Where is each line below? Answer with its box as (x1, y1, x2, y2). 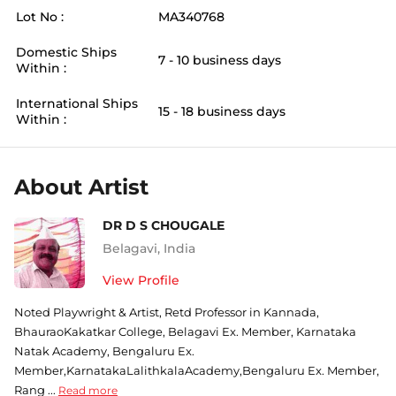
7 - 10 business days (158, 52, 281, 68)
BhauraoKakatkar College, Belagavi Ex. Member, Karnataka (14, 324, 356, 339)
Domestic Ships (16, 44, 117, 60)
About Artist (14, 174, 148, 200)
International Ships (16, 95, 138, 111)
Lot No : (16, 9, 64, 25)
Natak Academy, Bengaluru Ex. (14, 344, 194, 358)
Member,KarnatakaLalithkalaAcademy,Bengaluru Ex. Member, (14, 363, 379, 377)
